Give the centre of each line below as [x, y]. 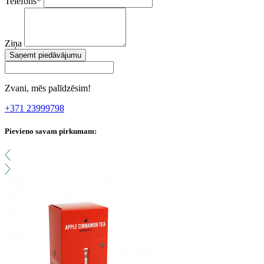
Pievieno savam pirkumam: [51, 131]
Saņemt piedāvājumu [45, 55]
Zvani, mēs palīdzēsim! [48, 88]
